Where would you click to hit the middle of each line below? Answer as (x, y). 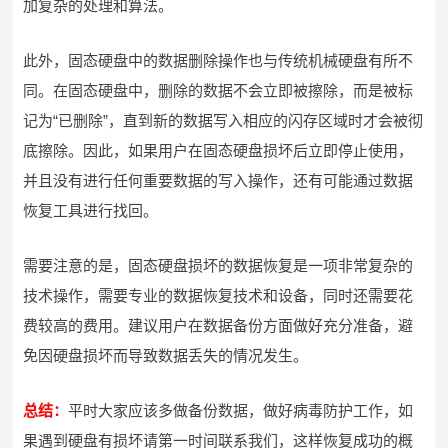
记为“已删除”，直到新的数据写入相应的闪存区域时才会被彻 (223, 120)
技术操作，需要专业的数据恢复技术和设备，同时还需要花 (218, 295)
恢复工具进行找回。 (91, 210)
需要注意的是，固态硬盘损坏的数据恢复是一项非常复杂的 (218, 265)
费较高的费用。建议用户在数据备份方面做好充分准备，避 (218, 325)
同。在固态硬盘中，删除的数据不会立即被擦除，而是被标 (218, 90)
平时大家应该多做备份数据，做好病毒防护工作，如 (241, 410)
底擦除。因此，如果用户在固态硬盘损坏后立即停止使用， (218, 150)
